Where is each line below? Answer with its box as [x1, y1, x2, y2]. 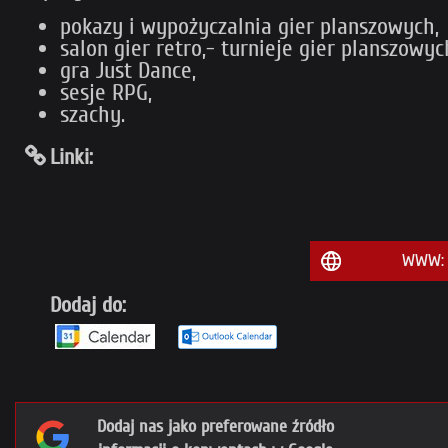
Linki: [50, 144, 93, 170]
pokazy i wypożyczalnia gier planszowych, [60, 13, 439, 40]
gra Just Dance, [60, 57, 196, 84]
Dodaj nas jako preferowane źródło [96, 416, 335, 437]
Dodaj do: [50, 292, 126, 318]
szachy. [60, 101, 125, 128]
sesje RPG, [60, 79, 152, 106]
